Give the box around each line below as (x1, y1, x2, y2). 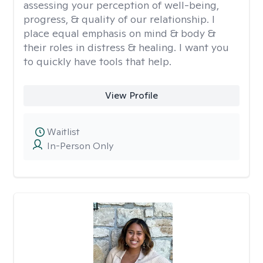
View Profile (104, 89, 158, 102)
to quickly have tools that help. (23, 55, 171, 68)
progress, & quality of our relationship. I (23, 12, 215, 26)
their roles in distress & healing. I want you (23, 41, 229, 54)
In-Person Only (47, 140, 113, 152)
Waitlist (47, 126, 80, 138)
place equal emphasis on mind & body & (23, 26, 215, 40)
